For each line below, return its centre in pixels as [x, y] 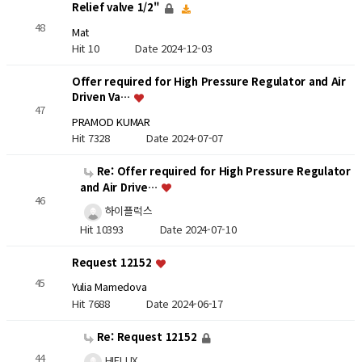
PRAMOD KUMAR [111, 122]
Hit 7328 [109, 138]
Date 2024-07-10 [198, 229]
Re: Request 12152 [147, 337]
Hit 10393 [120, 229]
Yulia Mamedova [109, 287]
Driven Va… [102, 97]
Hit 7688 [109, 303]
